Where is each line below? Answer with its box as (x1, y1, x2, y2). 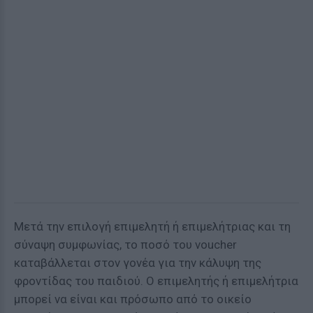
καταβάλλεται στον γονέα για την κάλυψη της (14, 256, 261, 270)
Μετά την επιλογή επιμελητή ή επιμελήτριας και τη (14, 219, 291, 233)
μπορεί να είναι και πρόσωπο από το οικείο (14, 292, 252, 306)
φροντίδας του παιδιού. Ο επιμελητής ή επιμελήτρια (14, 274, 298, 288)
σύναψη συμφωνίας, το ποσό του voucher (14, 238, 237, 252)
